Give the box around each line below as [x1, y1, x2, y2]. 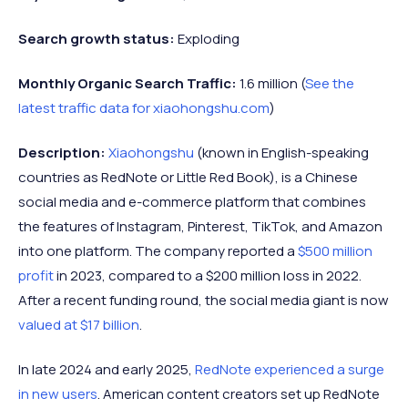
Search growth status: [18, 28, 178, 48]
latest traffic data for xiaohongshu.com [18, 97, 270, 117]
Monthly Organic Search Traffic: [18, 73, 240, 93]
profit [18, 265, 54, 285]
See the [305, 73, 354, 93]
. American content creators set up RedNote [97, 383, 380, 403]
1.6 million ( [240, 73, 305, 93]
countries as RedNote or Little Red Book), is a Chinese [18, 167, 358, 187]
